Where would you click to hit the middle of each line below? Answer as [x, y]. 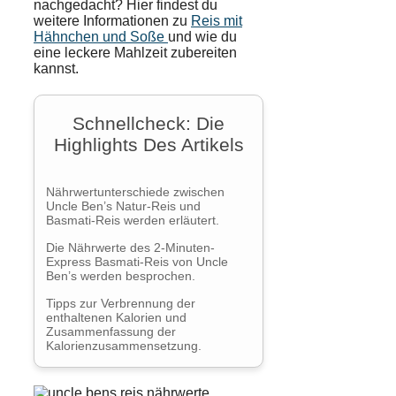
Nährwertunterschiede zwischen [135, 191]
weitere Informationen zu [112, 20]
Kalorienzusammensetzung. [123, 345]
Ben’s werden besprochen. [120, 275]
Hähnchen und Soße [101, 36]
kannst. [56, 68]
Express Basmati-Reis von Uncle [137, 261]
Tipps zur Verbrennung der [120, 303]
